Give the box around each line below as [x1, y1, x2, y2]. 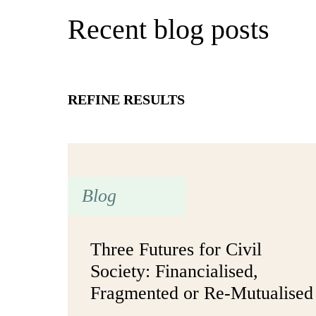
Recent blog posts [68, 13, 269, 46]
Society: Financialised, [90, 260, 258, 281]
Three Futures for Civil [90, 238, 262, 260]
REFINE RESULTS [68, 92, 185, 108]
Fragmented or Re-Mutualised [90, 282, 313, 303]
